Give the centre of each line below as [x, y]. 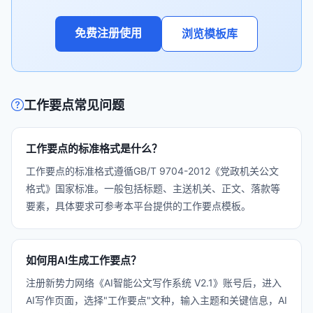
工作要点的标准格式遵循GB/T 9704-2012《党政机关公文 [152, 171]
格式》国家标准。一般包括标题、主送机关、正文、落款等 [153, 188]
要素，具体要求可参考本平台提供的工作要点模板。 [138, 206]
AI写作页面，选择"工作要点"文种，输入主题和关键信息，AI [156, 300]
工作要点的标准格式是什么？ [94, 148]
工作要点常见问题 [74, 105]
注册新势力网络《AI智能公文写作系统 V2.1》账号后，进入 [154, 283]
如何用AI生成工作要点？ [83, 260]
